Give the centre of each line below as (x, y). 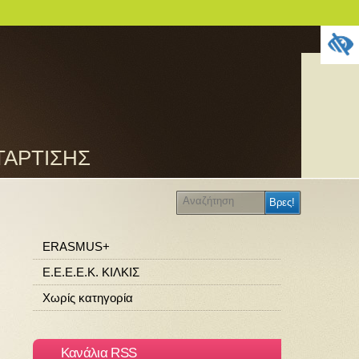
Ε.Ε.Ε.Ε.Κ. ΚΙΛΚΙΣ (91, 272)
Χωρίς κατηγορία (87, 298)
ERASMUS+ (76, 247)
